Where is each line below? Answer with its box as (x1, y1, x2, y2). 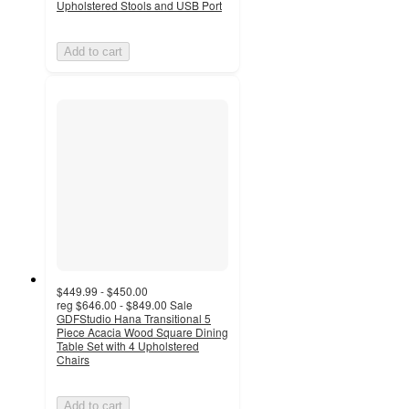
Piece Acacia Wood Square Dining (57, 323, 228, 340)
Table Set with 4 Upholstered (57, 337, 199, 353)
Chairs (57, 351, 89, 367)
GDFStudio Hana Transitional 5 (57, 309, 211, 326)
